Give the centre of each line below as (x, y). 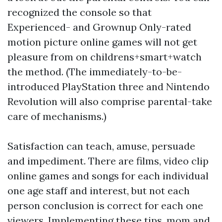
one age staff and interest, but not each (99, 191)
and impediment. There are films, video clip (108, 161)
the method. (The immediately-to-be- (95, 72)
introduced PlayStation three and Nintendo (109, 86)
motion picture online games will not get (102, 42)
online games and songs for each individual (108, 176)
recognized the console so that (80, 12)
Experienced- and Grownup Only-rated (99, 27)
